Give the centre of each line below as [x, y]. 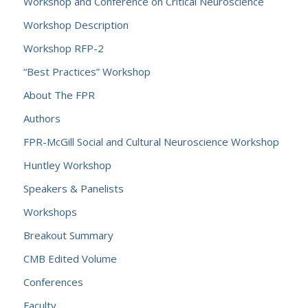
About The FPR [59, 95]
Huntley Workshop [67, 165]
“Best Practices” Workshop [87, 71]
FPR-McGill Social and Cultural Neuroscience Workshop [151, 142]
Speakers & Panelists [73, 188]
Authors [42, 118]
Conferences [53, 282]
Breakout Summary [68, 235]
